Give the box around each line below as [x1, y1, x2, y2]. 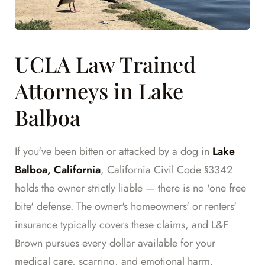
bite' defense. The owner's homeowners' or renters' [15, 199, 237, 215]
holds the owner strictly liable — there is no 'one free [15, 180, 246, 196]
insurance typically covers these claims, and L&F [15, 217, 228, 233]
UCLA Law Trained [15, 50, 196, 79]
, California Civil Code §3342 [101, 162, 232, 178]
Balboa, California [15, 162, 101, 178]
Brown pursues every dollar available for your [15, 235, 215, 251]
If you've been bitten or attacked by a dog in [15, 144, 212, 160]
